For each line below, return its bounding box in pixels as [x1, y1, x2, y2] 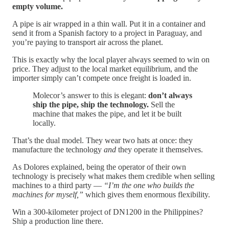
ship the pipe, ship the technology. [33, 100, 149, 109]
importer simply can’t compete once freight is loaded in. [12, 74, 191, 83]
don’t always [148, 91, 192, 100]
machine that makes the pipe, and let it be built [33, 109, 181, 119]
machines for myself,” [12, 190, 83, 199]
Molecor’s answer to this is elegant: [33, 91, 148, 100]
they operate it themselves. [116, 145, 203, 154]
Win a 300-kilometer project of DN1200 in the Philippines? [12, 208, 203, 217]
